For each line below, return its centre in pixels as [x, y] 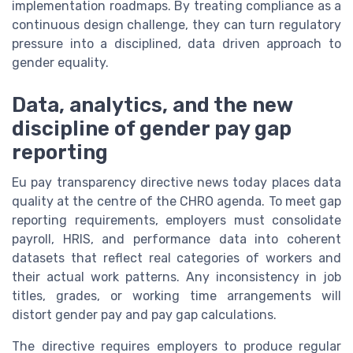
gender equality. [60, 62]
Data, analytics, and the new [152, 104]
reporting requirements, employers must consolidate [176, 220]
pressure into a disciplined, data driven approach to [176, 43]
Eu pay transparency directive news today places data [176, 182]
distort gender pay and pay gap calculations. [144, 314]
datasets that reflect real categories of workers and [176, 258]
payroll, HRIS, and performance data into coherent [176, 239]
